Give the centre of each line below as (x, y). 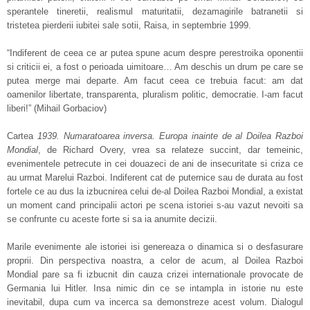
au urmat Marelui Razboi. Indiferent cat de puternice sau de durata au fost (155, 177)
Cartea (20, 136)
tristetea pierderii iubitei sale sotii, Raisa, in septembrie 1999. (129, 25)
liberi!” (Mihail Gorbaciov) (57, 108)
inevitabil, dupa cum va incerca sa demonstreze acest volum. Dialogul (155, 302)
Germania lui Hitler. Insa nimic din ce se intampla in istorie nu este (155, 288)
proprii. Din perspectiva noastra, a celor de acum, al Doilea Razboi (155, 261)
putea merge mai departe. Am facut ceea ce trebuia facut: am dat (155, 81)
